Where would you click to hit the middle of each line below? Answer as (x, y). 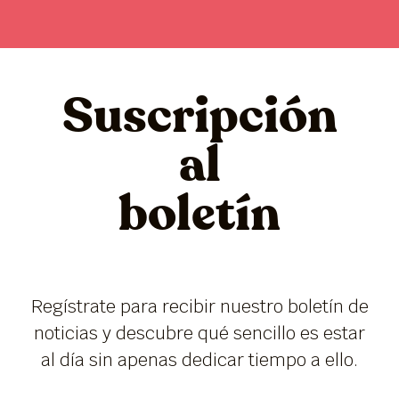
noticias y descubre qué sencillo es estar (199, 333)
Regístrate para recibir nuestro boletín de (199, 306)
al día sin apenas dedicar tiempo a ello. (199, 359)
